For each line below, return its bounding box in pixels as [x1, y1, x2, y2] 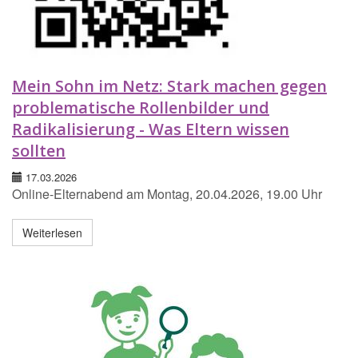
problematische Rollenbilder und [12, 97, 269, 119]
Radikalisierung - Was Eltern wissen [12, 118, 289, 141]
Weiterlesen [22, 225, 82, 241]
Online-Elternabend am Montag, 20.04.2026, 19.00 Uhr [12, 185, 322, 204]
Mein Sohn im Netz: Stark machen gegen [12, 75, 327, 97]
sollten [12, 140, 66, 162]
